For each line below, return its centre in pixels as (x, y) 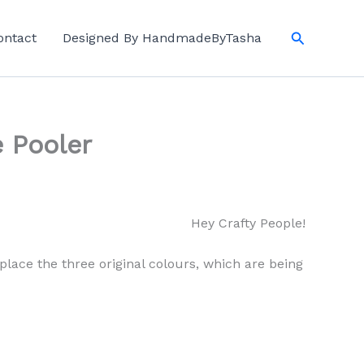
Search (314, 36)
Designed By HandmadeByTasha (162, 38)
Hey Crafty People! (248, 223)
